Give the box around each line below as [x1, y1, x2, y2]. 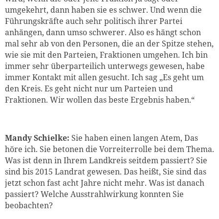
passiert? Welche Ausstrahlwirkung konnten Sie [5, 189, 184, 200]
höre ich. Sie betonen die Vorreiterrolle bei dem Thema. [5, 144, 214, 155]
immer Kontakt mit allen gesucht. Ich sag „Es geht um [5, 72, 204, 83]
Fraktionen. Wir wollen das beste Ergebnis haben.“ [5, 94, 195, 106]
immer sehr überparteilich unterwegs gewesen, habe [5, 61, 205, 72]
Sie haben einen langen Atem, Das [69, 132, 198, 144]
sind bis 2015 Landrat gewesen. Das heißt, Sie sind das [5, 166, 206, 177]
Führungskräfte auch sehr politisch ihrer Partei [5, 16, 182, 27]
